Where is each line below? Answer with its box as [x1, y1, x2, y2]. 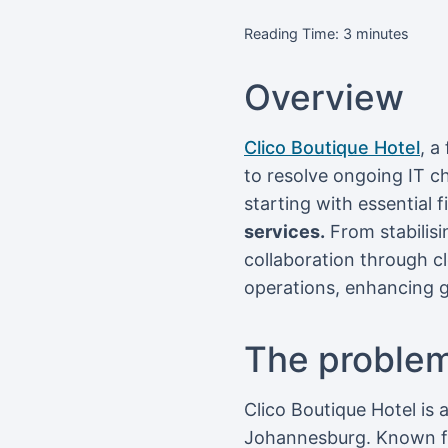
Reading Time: [244, 24, 339, 42]
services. [244, 220, 325, 242]
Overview [244, 75, 404, 118]
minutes [356, 24, 409, 42]
